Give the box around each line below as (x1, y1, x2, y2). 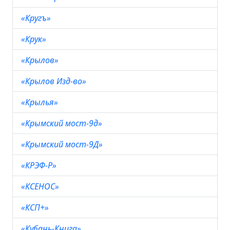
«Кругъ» (21, 12, 53, 24)
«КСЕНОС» (21, 181, 61, 192)
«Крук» (21, 33, 48, 45)
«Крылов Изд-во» (21, 75, 88, 87)
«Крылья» (21, 97, 60, 108)
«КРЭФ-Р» (21, 160, 59, 171)
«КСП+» (21, 202, 51, 213)
